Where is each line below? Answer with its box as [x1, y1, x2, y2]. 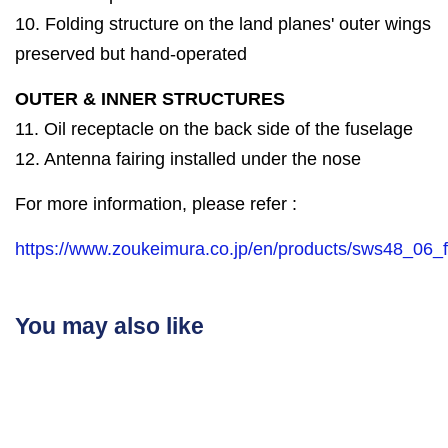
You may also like [15, 313, 204, 340]
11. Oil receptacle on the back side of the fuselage [15, 119, 413, 140]
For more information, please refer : [15, 194, 297, 215]
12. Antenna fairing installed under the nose [15, 149, 361, 170]
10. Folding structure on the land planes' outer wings [15, 14, 431, 35]
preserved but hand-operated [15, 44, 247, 65]
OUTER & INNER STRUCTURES [15, 89, 285, 110]
